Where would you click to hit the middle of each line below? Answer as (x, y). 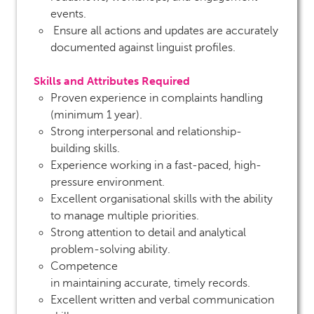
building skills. (87, 148)
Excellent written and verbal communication (162, 300)
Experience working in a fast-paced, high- (156, 165)
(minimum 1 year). (98, 115)
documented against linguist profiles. (144, 47)
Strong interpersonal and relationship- (146, 131)
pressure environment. (109, 182)
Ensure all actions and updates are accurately (166, 30)
